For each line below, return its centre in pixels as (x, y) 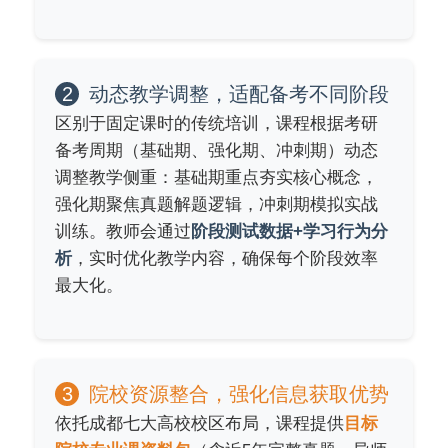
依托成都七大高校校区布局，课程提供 (199, 423)
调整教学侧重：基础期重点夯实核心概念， (216, 177)
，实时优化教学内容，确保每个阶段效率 (225, 258)
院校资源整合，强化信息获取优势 (239, 393)
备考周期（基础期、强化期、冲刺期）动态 (216, 150)
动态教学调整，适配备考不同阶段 (239, 93)
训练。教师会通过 (123, 231)
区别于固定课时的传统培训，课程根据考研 (216, 123)
